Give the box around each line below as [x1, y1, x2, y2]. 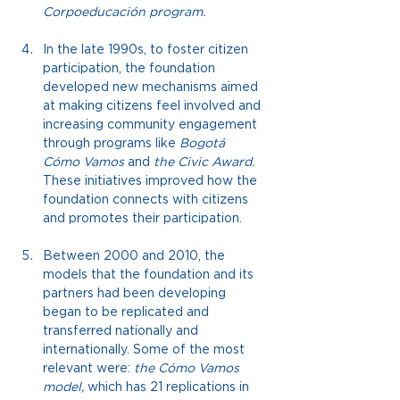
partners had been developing [43, 286, 229, 301]
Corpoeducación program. [43, 4, 205, 20]
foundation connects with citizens [43, 192, 252, 207]
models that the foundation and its [43, 267, 257, 282]
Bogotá [179, 136, 229, 151]
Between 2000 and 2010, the [43, 248, 229, 263]
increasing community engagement [43, 117, 261, 132]
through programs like [43, 136, 176, 151]
